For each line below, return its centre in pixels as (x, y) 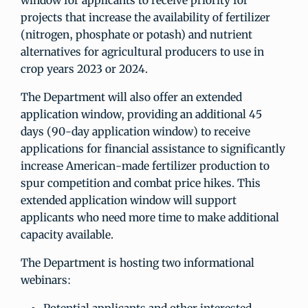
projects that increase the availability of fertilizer (145, 17)
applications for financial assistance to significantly (153, 148)
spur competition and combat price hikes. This (141, 183)
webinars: (46, 280)
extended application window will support (129, 200)
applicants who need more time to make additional (150, 217)
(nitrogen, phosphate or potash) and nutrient (136, 34)
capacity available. (67, 234)
